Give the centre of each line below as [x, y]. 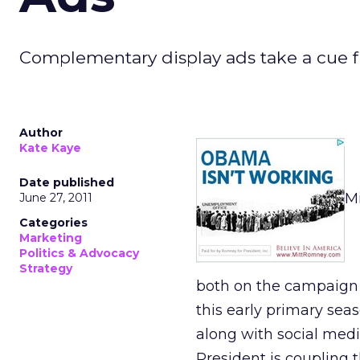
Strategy [46, 268]
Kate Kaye [50, 148]
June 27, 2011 [56, 198]
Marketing [51, 238]
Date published [67, 182]
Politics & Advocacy [79, 253]
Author [41, 133]
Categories [53, 223]
